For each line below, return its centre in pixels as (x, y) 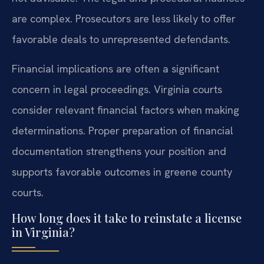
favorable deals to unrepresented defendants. (121, 39)
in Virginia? (43, 232)
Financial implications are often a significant (115, 68)
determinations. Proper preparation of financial (123, 130)
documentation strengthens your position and (119, 151)
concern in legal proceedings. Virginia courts (117, 89)
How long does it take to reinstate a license (127, 217)
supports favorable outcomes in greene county (122, 171)
